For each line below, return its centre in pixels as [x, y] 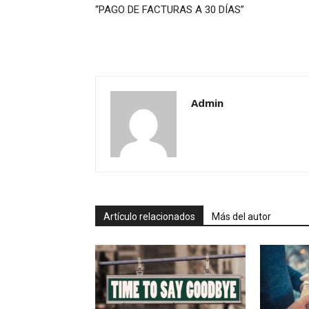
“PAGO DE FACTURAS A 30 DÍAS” [170, 10]
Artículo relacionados [149, 217]
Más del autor [241, 217]
